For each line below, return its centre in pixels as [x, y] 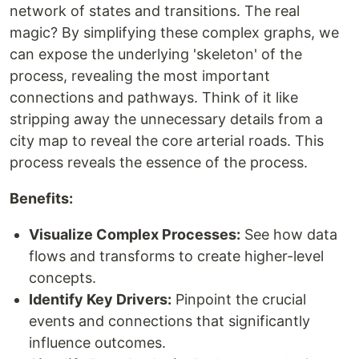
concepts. [63, 278]
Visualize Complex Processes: [135, 234]
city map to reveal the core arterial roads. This [167, 141]
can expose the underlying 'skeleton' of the [156, 54]
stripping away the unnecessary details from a [166, 119]
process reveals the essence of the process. [159, 162]
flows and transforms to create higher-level [176, 256]
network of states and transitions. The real [155, 11]
